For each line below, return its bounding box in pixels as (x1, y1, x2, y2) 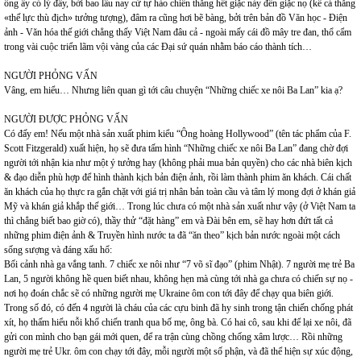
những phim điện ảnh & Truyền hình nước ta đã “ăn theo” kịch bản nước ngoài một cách (4, 230, 340, 241)
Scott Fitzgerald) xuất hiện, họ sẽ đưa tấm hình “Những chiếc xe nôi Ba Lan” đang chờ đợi (4, 143, 348, 154)
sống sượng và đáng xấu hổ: (4, 244, 112, 255)
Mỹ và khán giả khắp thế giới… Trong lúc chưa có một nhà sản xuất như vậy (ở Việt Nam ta (4, 201, 355, 212)
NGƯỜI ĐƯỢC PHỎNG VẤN (4, 114, 128, 125)
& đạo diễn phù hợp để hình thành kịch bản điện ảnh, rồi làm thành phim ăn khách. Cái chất (4, 172, 351, 183)
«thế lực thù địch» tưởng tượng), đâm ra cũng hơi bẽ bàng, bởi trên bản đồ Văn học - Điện (4, 12, 347, 23)
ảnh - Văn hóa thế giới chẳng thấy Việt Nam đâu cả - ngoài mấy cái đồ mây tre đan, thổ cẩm (4, 27, 351, 38)
